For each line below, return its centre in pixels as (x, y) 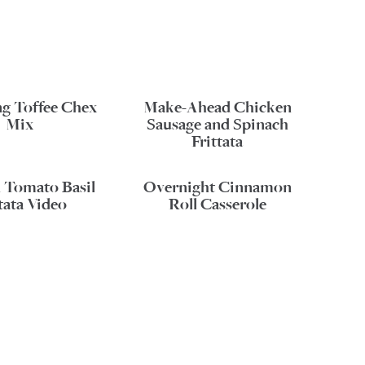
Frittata (218, 141)
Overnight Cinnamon (217, 187)
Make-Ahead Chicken (217, 107)
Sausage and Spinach (217, 124)
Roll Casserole (217, 204)
